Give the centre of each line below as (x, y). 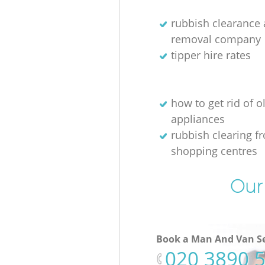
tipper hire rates (211, 55)
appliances (198, 119)
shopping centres (214, 151)
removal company (216, 39)
